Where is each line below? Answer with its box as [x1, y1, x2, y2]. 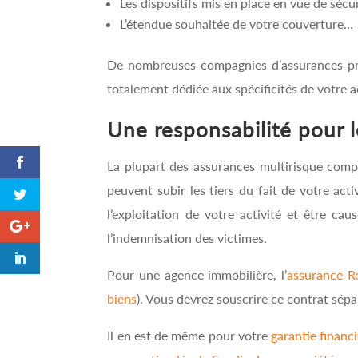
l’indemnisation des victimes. [107, 229, 268, 245]
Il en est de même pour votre [107, 327, 272, 343]
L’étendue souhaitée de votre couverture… [120, 15, 354, 31]
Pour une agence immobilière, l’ [107, 266, 288, 282]
